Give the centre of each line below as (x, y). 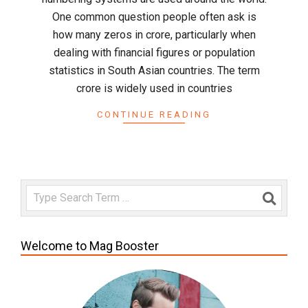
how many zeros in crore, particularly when (154, 35)
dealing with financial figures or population (154, 53)
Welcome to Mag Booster (90, 246)
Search (44, 192)
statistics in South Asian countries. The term (154, 71)
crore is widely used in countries (154, 89)
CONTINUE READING (154, 115)
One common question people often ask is (154, 17)
